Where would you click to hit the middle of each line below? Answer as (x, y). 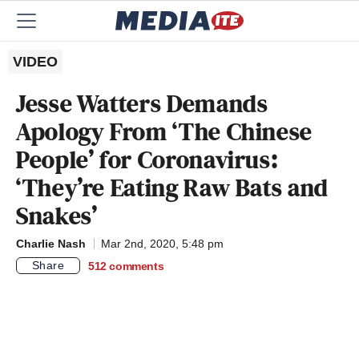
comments (137, 266)
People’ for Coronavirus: (147, 159)
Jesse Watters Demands (142, 103)
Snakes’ (57, 216)
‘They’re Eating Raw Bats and (172, 188)
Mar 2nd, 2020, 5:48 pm (162, 244)
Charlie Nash (51, 244)
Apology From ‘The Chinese (165, 131)
